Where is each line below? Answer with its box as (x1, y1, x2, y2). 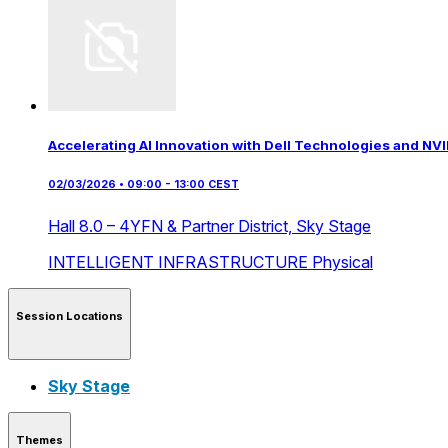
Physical (312, 251, 373, 272)
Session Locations (16, 309, 123, 324)
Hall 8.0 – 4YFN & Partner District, (48, 215, 296, 236)
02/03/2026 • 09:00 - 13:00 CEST (48, 177, 239, 191)
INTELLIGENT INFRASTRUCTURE (48, 251, 312, 272)
